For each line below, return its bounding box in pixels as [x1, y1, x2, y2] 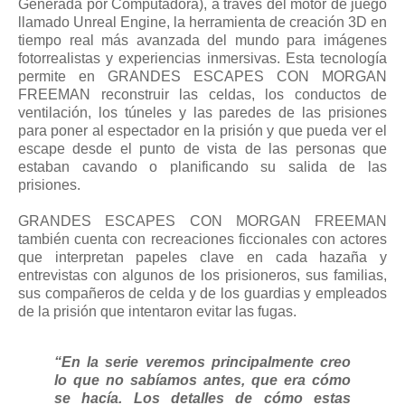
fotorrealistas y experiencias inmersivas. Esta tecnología [18, 50, 387, 66]
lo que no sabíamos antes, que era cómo [54, 372, 351, 388]
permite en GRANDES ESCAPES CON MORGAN [18, 68, 387, 84]
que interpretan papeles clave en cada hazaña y [18, 249, 387, 265]
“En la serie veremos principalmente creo [54, 353, 351, 370]
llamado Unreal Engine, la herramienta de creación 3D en [18, 14, 387, 30]
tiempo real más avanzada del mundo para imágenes [18, 32, 387, 48]
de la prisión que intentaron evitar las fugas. [18, 303, 297, 319]
